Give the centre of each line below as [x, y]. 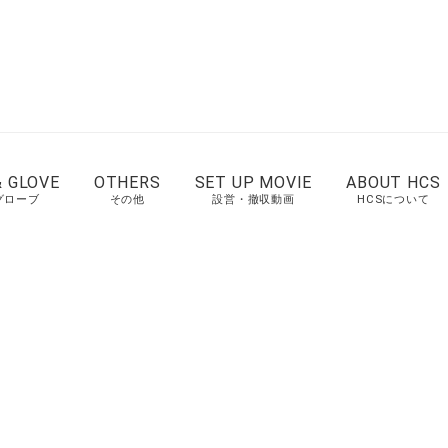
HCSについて [393, 199]
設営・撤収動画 [253, 199]
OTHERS [127, 182]
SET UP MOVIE [253, 182]
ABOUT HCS [393, 182]
